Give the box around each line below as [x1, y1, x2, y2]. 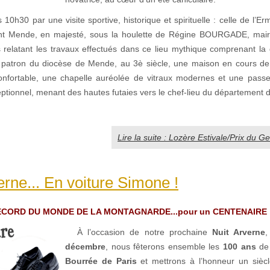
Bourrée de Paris [65, 256, 137, 266]
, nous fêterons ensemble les [105, 241, 223, 251]
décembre [65, 241, 105, 251]
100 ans [223, 241, 256, 251]
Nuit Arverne [212, 227, 266, 237]
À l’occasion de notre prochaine [77, 227, 213, 237]
